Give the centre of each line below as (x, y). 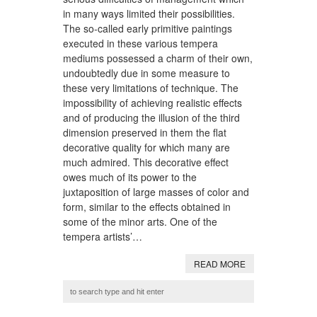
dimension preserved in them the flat (145, 132)
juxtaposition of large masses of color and (156, 191)
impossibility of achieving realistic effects (152, 102)
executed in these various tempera (140, 43)
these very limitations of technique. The (151, 87)
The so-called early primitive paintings (148, 28)
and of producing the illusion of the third (151, 117)
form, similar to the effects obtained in (147, 206)
